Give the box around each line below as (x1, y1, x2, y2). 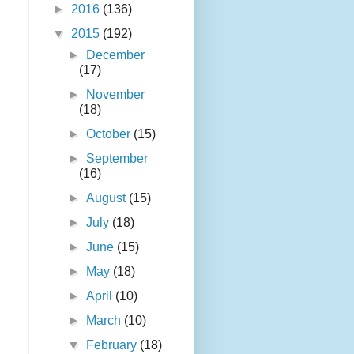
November (86, 88, 145, 102)
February (86, 338, 141, 352)
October (86, 127, 134, 141)
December (86, 48, 145, 62)
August (86, 191, 130, 205)
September (86, 152, 149, 166)
